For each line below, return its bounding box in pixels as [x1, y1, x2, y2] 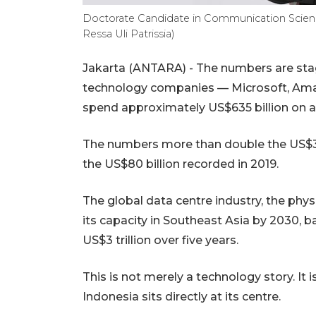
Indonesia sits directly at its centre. [83, 289, 281, 303]
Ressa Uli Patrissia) [83, 27, 175, 40]
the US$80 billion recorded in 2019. [83, 157, 279, 171]
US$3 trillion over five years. [83, 233, 238, 247]
